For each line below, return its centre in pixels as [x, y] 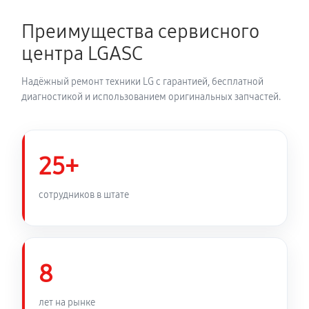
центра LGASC [82, 54]
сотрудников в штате [84, 195]
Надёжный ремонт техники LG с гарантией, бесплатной [142, 82]
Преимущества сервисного [140, 32]
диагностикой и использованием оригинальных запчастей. [151, 97]
